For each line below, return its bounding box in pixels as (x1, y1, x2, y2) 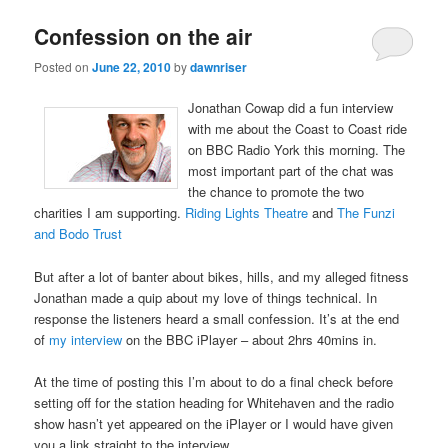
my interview (49, 329, 123, 349)
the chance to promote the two (188, 182, 365, 202)
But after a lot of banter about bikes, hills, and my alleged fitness (34, 266, 410, 286)
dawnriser (190, 58, 248, 77)
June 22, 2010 (92, 58, 172, 77)
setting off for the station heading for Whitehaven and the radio (34, 392, 395, 412)
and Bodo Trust (34, 224, 123, 244)
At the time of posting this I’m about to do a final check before (34, 371, 394, 391)
